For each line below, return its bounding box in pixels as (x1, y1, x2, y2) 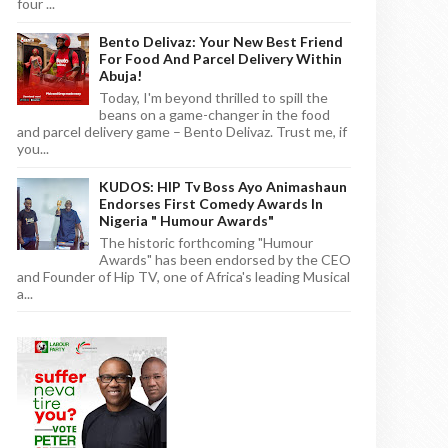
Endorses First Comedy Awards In (99, 194, 323, 212)
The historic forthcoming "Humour (99, 233, 313, 251)
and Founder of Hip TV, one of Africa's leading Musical (17, 267, 350, 285)
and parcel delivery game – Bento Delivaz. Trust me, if (17, 122, 347, 140)
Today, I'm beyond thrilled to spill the (99, 88, 328, 106)
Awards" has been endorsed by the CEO (99, 250, 351, 268)
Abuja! (99, 66, 142, 84)
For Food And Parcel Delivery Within (99, 49, 342, 67)
